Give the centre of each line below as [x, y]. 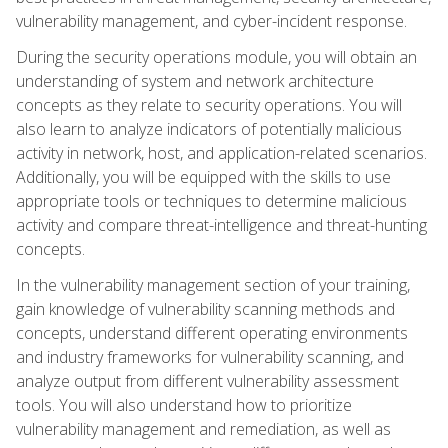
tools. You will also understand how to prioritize [184, 404]
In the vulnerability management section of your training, [213, 284]
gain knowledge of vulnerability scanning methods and [205, 308]
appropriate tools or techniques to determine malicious [211, 200]
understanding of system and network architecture [195, 80]
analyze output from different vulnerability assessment [207, 380]
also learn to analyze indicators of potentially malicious [209, 128]
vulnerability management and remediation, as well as [203, 428]
